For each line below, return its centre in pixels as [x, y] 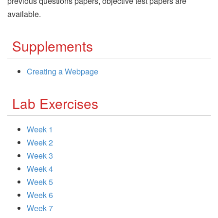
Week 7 [40, 208]
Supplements [53, 45]
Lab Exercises [55, 103]
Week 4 [40, 168]
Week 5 [40, 182]
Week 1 [40, 129]
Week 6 [40, 195]
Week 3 [40, 155]
